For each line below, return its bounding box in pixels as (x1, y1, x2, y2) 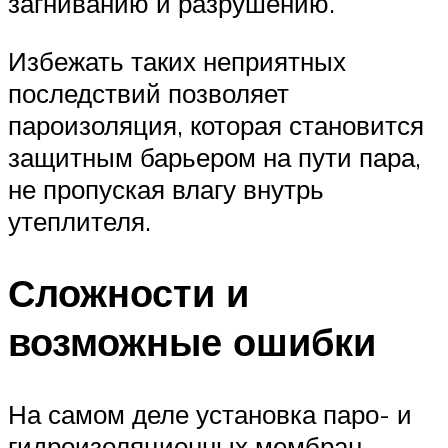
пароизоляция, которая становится (8, 108, 424, 141)
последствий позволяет (8, 76, 289, 109)
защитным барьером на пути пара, (8, 140, 421, 173)
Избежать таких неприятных (8, 44, 346, 77)
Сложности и (8, 268, 249, 318)
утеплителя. (8, 204, 151, 237)
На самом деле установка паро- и (8, 398, 412, 431)
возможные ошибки (8, 317, 376, 367)
